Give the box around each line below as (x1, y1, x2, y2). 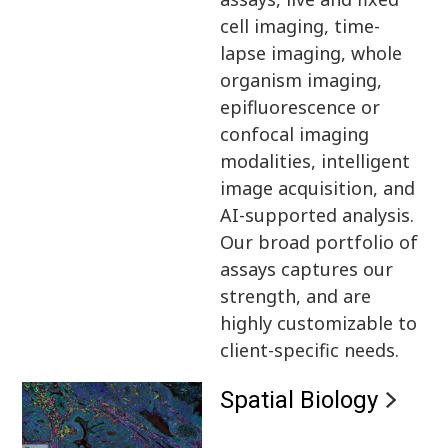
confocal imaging (220, 121, 370, 146)
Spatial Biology (220, 385, 379, 414)
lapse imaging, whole (220, 40, 403, 65)
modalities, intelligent (220, 148, 411, 173)
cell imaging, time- (220, 13, 381, 38)
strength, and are (220, 283, 372, 308)
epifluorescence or (220, 94, 381, 119)
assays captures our (220, 256, 394, 281)
